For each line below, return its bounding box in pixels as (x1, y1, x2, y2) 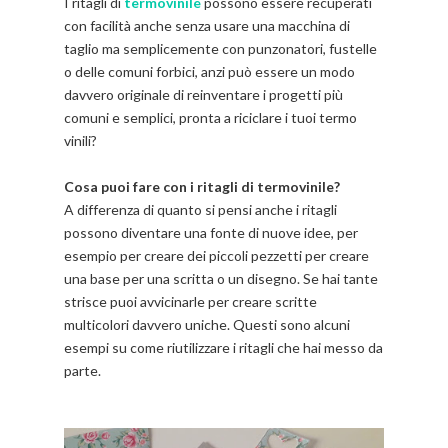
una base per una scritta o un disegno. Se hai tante (64, 270, 378, 288)
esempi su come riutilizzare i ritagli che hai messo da (64, 339, 383, 357)
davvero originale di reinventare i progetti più (64, 86, 343, 104)
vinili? (64, 132, 100, 150)
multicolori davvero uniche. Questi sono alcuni (64, 316, 350, 334)
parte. (64, 362, 104, 380)
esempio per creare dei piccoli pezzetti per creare (64, 247, 369, 265)
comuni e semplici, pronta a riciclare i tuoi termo (64, 109, 357, 127)
